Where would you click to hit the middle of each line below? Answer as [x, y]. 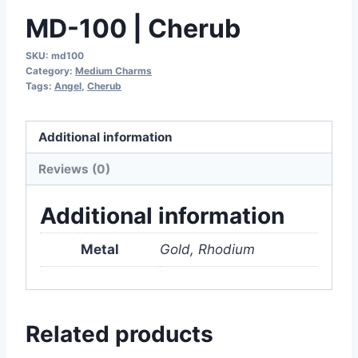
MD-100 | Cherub [133, 28]
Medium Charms [113, 70]
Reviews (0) [75, 169]
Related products [119, 334]
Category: [50, 70]
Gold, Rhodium [207, 250]
